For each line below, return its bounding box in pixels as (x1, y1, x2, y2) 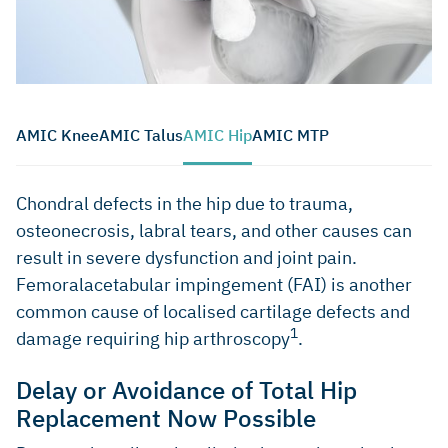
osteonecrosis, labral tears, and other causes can (16, 218, 412, 242)
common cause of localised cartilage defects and (16, 299, 410, 323)
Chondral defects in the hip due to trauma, (16, 191, 353, 215)
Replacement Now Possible (16, 401, 316, 434)
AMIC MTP (252, 124, 329, 145)
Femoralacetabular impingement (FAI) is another (16, 272, 412, 296)
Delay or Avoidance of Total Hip (16, 373, 357, 406)
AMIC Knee (16, 124, 99, 145)
